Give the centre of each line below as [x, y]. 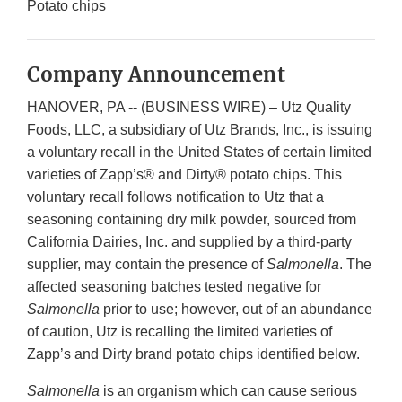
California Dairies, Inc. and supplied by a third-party [189, 242]
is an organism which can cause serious [228, 391]
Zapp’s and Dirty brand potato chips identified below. [193, 354]
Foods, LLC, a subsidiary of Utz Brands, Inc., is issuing [200, 130]
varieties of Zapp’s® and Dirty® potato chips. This [184, 175]
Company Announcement [156, 75]
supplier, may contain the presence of [147, 265]
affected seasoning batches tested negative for [174, 287]
